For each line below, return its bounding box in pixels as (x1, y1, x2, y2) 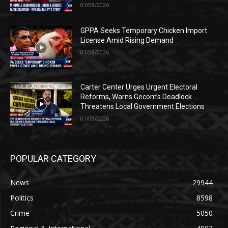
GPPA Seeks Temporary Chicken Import (80, 26, 208, 35)
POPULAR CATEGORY (10, 153, 96, 164)
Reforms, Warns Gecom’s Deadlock (80, 93, 192, 101)
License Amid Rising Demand (80, 36, 174, 44)
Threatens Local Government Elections (80, 102, 205, 111)
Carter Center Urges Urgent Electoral (80, 83, 198, 92)
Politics (10, 193, 34, 203)
